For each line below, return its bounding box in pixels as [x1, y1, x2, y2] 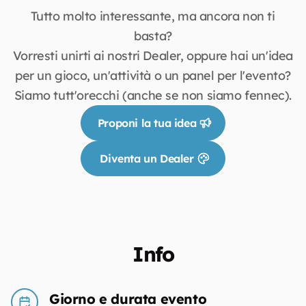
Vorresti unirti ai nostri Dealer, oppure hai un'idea [12, 48, 294, 64]
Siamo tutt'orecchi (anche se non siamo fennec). [14, 87, 292, 103]
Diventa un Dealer [100, 152, 194, 165]
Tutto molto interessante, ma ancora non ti [31, 8, 275, 24]
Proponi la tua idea [97, 116, 197, 130]
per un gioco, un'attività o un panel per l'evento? [14, 68, 291, 83]
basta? [134, 28, 172, 44]
